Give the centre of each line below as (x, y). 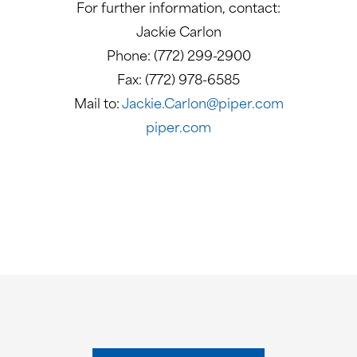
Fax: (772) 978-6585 (178, 81)
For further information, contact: (178, 9)
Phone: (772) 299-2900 (178, 57)
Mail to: (98, 105)
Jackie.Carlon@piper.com (202, 105)
